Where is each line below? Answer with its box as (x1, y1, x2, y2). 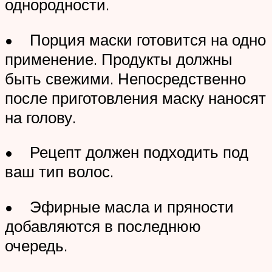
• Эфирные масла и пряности (5, 196, 234, 216)
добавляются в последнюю (5, 216, 201, 236)
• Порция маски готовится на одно (5, 29, 266, 49)
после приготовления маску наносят (5, 87, 266, 107)
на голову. (5, 107, 76, 127)
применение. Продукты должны (5, 49, 233, 69)
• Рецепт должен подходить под (5, 142, 248, 162)
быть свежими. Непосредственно (5, 68, 246, 88)
